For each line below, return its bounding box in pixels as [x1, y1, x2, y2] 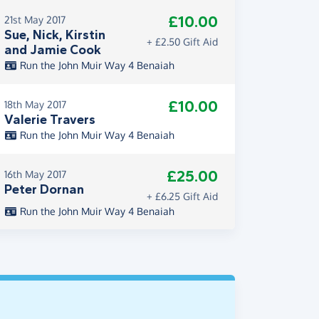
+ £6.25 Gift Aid [147, 190, 218, 202]
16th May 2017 [4, 168, 66, 180]
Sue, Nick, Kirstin [4, 27, 105, 43]
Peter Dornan [4, 182, 84, 197]
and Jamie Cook [4, 42, 101, 58]
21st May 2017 [4, 14, 66, 26]
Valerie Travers [4, 112, 95, 127]
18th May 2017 [4, 98, 66, 110]
